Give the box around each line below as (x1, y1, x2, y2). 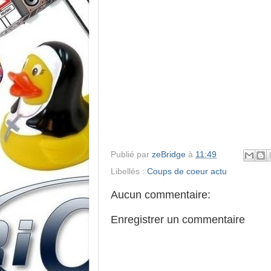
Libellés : (111, 166, 147, 176)
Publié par (111, 149, 152, 159)
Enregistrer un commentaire (111, 213, 245, 226)
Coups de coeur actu (147, 166, 227, 176)
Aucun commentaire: (111, 188, 211, 201)
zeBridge (152, 149, 186, 159)
